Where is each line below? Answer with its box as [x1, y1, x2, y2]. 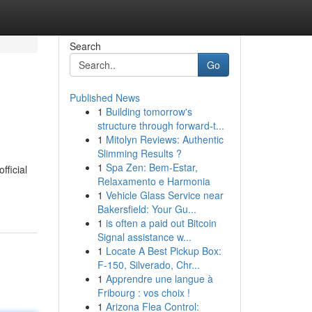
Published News [69, 91, 140, 104]
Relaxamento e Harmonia [97, 174, 210, 188]
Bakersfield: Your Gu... [97, 202, 196, 216]
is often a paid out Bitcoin [105, 216, 217, 230]
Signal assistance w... [97, 230, 192, 244]
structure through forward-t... [97, 118, 224, 132]
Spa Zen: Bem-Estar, [105, 160, 198, 174]
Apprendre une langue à [105, 272, 213, 286]
